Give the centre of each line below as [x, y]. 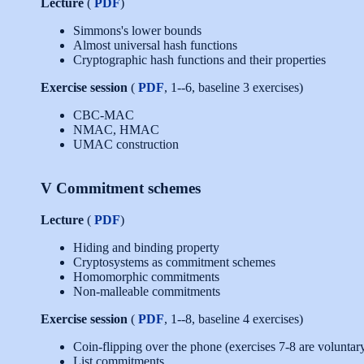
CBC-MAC [104, 115]
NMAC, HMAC [116, 129]
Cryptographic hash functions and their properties [199, 59]
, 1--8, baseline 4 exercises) [234, 318]
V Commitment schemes [121, 188]
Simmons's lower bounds [137, 30]
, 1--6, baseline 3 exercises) [234, 87]
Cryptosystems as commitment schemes [174, 262]
